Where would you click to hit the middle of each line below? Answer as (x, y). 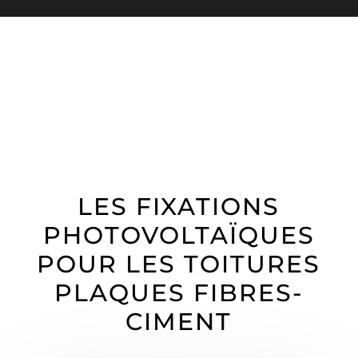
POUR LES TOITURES (179, 264)
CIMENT (179, 321)
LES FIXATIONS (179, 206)
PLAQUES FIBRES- (179, 292)
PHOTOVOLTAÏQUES (179, 235)
